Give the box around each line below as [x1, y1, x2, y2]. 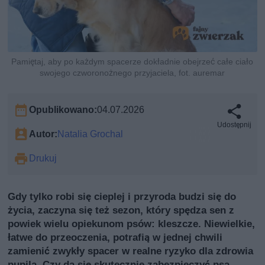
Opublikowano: [29, 104, 98, 115]
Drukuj [29, 152, 57, 164]
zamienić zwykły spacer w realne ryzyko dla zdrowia [8, 244, 254, 257]
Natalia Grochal [57, 128, 124, 140]
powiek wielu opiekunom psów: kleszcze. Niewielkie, [8, 217, 256, 230]
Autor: [29, 128, 58, 140]
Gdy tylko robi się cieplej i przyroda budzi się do [8, 190, 237, 202]
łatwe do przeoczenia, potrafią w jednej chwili [8, 231, 223, 243]
